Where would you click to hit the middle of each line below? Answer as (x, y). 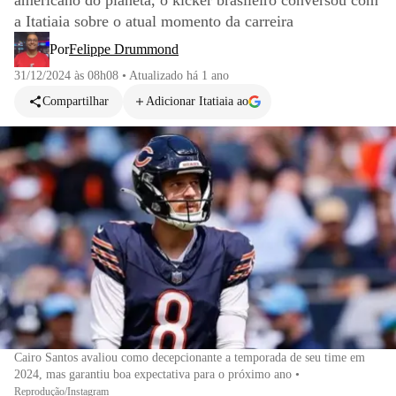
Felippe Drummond (124, 49)
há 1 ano (208, 76)
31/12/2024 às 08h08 (66, 76)
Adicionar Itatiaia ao (197, 101)
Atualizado (158, 76)
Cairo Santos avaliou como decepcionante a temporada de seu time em (190, 357)
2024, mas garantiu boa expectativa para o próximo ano (153, 374)
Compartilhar (76, 101)
